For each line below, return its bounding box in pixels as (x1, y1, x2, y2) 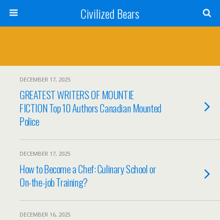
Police (20, 113, 39, 129)
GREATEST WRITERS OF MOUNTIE (20, 87, 134, 102)
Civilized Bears (81, 4, 139, 22)
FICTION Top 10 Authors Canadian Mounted (20, 100, 162, 115)
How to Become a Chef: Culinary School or (20, 161, 156, 176)
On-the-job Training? (20, 174, 87, 190)
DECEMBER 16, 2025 (20, 211, 70, 218)
